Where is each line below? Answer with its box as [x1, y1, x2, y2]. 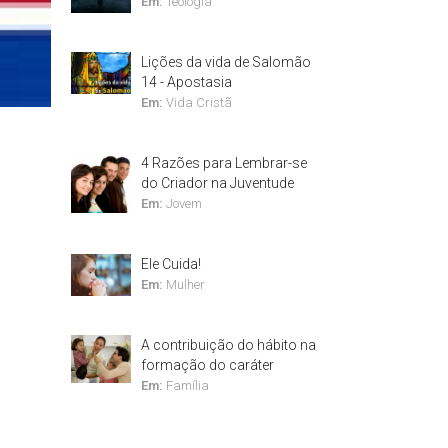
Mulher [163, 277, 205, 292]
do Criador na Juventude [141, 175, 294, 191]
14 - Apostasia [141, 74, 232, 90]
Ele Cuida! [141, 256, 201, 272]
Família [163, 378, 209, 393]
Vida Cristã [163, 95, 232, 110]
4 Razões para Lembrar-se [141, 155, 307, 171]
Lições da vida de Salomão [141, 54, 311, 70]
